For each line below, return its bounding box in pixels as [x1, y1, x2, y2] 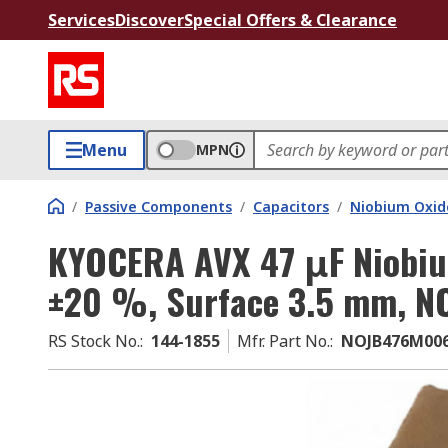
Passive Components [85, 197, 232, 216]
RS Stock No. [48, 330, 140, 352]
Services [48, 9, 115, 31]
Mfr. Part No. [237, 330, 330, 352]
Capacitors [253, 197, 329, 216]
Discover [115, 9, 184, 31]
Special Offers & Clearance [184, 9, 397, 31]
